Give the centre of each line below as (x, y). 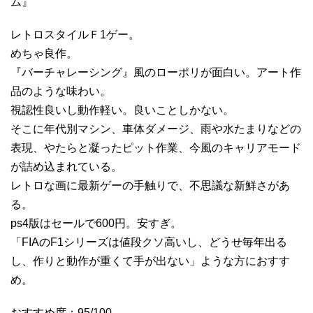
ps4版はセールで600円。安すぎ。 (96, 223)
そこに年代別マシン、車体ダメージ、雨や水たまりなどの (156, 129)
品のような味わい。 (61, 91)
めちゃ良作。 (44, 53)
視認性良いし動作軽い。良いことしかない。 (122, 110)
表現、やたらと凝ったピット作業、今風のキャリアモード (156, 147)
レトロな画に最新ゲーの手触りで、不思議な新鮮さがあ (150, 185)
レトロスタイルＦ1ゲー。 (75, 34)
